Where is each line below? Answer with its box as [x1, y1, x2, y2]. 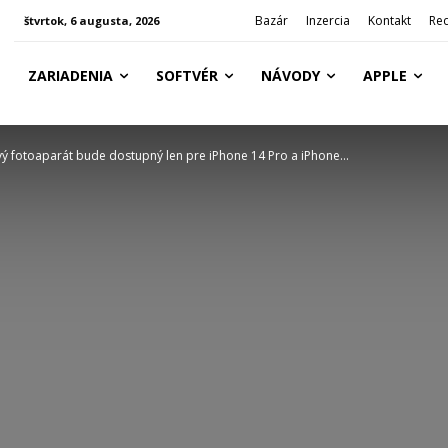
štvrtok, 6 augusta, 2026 [23, 13, 159, 28]
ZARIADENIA [27, 66, 113, 85]
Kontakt [368, 12, 412, 29]
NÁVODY [260, 66, 320, 85]
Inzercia [306, 12, 351, 29]
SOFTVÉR [155, 66, 218, 85]
